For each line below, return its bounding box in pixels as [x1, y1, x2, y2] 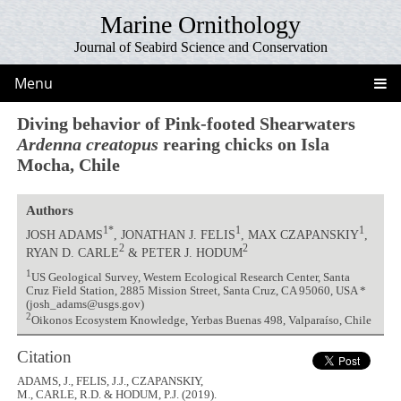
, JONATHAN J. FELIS [113, 226, 235, 242]
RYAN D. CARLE [25, 244, 119, 260]
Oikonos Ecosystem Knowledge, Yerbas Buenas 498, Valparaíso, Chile [30, 314, 371, 328]
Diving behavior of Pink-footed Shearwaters [17, 113, 356, 133]
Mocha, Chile [17, 154, 121, 175]
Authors [25, 202, 73, 218]
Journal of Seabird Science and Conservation [73, 39, 328, 55]
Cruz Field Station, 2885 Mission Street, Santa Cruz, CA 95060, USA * [25, 285, 366, 298]
